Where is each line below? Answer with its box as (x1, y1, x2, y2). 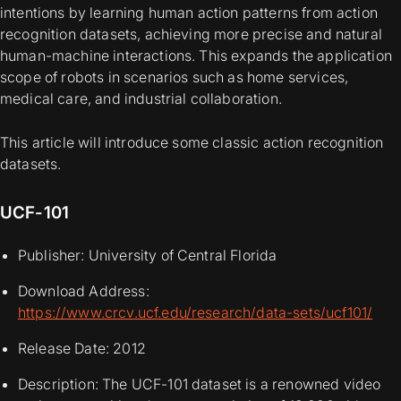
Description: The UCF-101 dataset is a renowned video (18, 375, 381, 394)
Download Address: (18, 282, 149, 301)
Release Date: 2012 (18, 339, 146, 358)
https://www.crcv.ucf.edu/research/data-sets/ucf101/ (18, 303, 373, 322)
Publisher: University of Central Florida (18, 246, 277, 265)
